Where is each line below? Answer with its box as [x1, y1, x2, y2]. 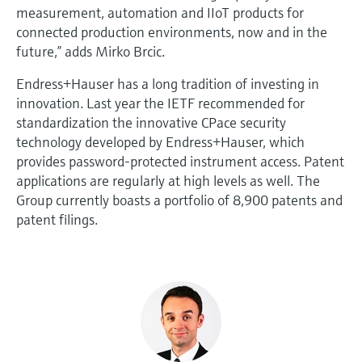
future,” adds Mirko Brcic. [16, 41, 165, 61]
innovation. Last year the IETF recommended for [16, 93, 305, 112]
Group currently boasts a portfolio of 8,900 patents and [16, 190, 343, 209]
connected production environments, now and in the [16, 22, 327, 41]
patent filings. [16, 209, 98, 229]
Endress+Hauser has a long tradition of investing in [16, 74, 319, 93]
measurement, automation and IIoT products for [16, 2, 304, 22]
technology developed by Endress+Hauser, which [16, 132, 305, 151]
